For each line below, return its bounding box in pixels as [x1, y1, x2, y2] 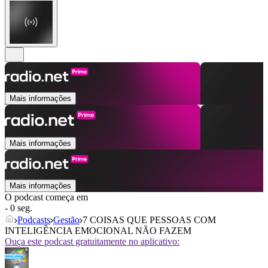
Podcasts [17, 215, 50, 226]
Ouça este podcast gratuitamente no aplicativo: [5, 236, 179, 247]
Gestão [53, 215, 80, 226]
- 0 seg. [5, 203, 32, 214]
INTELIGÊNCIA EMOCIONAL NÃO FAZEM [5, 226, 191, 236]
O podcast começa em [5, 192, 88, 203]
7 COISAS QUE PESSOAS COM [83, 215, 216, 226]
